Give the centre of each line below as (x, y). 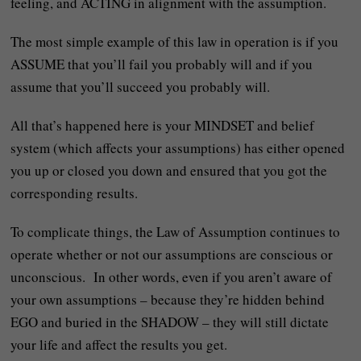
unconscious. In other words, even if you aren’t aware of (172, 276)
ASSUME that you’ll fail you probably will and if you (162, 64)
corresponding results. (75, 193)
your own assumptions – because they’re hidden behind (168, 299)
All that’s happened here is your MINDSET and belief (163, 125)
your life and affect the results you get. (119, 344)
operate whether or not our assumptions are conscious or (172, 254)
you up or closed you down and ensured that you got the (169, 170)
